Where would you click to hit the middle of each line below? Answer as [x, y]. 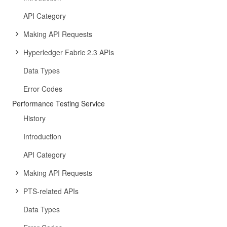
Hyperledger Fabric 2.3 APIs [69, 52]
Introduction [42, 136]
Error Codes [43, 89]
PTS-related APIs [51, 191]
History [34, 118]
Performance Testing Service [59, 103]
